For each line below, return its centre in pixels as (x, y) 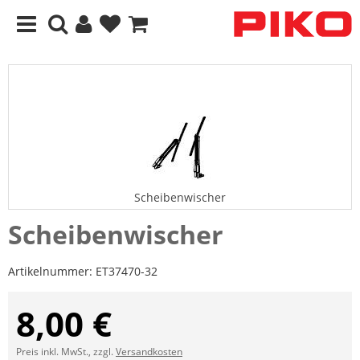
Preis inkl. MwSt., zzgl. (66, 352)
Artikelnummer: (52, 271)
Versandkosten (149, 352)
